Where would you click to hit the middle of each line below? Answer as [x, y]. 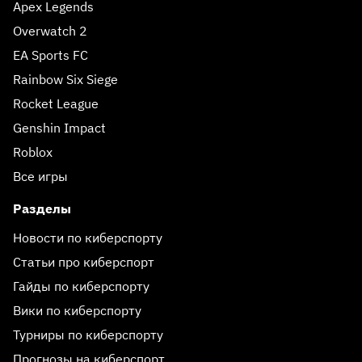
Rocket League [56, 103]
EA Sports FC [51, 55]
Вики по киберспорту [77, 310]
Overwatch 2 [50, 30]
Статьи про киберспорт [84, 261]
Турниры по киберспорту [88, 334]
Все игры [40, 176]
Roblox [33, 152]
